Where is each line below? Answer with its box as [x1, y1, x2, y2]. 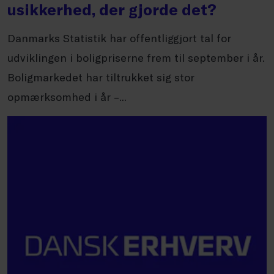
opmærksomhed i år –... [7, 90, 127, 103]
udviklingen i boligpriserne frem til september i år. [7, 51, 265, 64]
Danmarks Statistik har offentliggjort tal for [7, 31, 231, 45]
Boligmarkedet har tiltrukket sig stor [7, 70, 194, 84]
